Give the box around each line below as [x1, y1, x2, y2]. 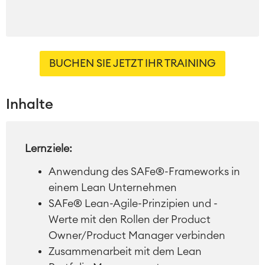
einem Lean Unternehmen [49, 182, 177, 193]
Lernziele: [25, 143, 72, 154]
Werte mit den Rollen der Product [49, 214, 211, 225]
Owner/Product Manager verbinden [49, 230, 225, 241]
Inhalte [6, 97, 53, 112]
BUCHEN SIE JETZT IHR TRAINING [49, 57, 216, 69]
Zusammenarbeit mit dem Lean [49, 245, 202, 257]
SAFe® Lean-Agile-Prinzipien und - [49, 198, 218, 209]
